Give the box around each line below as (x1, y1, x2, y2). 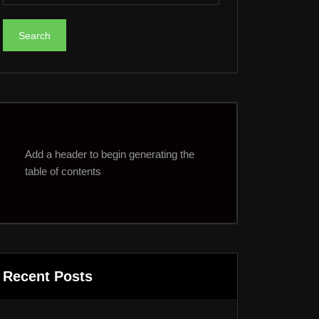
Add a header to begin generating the (25, 148, 194, 160)
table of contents (25, 165, 101, 177)
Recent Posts (3, 268, 93, 284)
